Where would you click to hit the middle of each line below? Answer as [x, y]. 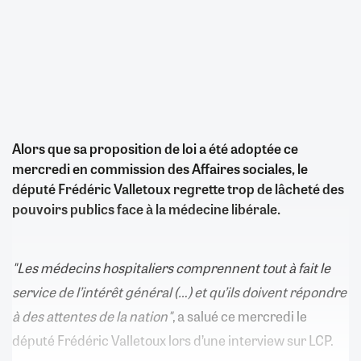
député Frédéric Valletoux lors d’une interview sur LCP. [175, 340]
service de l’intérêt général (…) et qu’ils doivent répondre [179, 291]
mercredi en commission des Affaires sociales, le [160, 168]
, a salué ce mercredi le [240, 315]
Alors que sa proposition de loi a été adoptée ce [155, 148]
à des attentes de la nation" [92, 315]
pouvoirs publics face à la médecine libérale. [147, 208]
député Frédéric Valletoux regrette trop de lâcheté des [178, 188]
